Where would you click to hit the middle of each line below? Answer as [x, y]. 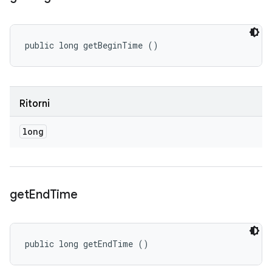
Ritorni [35, 104]
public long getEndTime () [87, 244]
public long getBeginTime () [92, 45]
